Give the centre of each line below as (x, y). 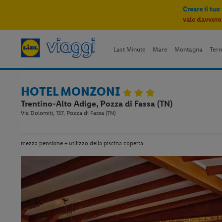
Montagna (188, 49)
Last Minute (129, 49)
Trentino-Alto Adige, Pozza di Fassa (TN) (97, 103)
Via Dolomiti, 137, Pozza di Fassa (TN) (68, 113)
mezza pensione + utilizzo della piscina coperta (82, 143)
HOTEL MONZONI (72, 91)
